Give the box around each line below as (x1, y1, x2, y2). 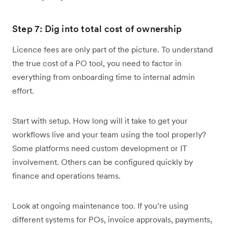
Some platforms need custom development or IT (12, 143, 187, 154)
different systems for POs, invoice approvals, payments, (12, 214, 212, 225)
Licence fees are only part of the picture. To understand (12, 44, 213, 55)
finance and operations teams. (12, 170, 123, 181)
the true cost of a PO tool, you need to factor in (12, 58, 182, 69)
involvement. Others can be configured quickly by (12, 157, 193, 167)
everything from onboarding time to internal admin (12, 72, 195, 82)
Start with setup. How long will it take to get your (12, 116, 188, 126)
